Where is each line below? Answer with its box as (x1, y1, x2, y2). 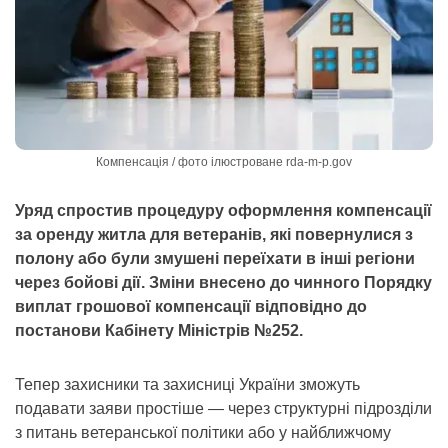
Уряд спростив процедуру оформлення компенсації (15, 201, 432, 219)
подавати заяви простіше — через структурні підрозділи (15, 399, 432, 417)
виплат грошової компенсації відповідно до (15, 297, 367, 315)
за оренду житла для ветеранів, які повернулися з (15, 225, 413, 243)
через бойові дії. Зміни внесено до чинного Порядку (15, 273, 432, 291)
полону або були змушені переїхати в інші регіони (15, 249, 415, 267)
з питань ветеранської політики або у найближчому (15, 423, 391, 441)
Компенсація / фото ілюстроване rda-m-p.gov (96, 154, 352, 169)
